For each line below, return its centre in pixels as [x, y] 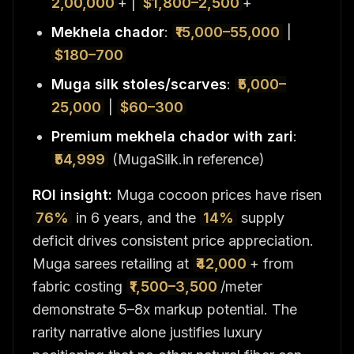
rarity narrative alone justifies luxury [147, 332]
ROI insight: [72, 194]
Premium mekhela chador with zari [172, 136]
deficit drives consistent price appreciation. [173, 240]
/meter [241, 286]
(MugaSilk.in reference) [186, 159]
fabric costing [79, 286]
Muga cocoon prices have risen [217, 194]
